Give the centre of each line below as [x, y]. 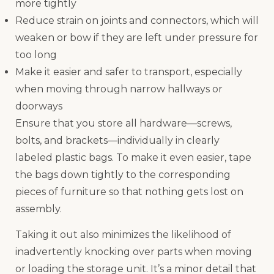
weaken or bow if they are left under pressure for [137, 37]
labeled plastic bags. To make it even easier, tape [133, 157]
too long [36, 54]
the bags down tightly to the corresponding [123, 174]
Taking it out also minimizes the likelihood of [123, 234]
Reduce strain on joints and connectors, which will [137, 20]
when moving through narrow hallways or [119, 89]
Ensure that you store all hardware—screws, [124, 123]
